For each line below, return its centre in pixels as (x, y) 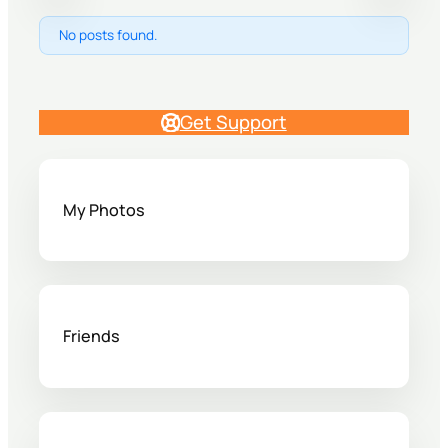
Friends (92, 336)
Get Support (233, 121)
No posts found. (108, 35)
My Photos (104, 210)
